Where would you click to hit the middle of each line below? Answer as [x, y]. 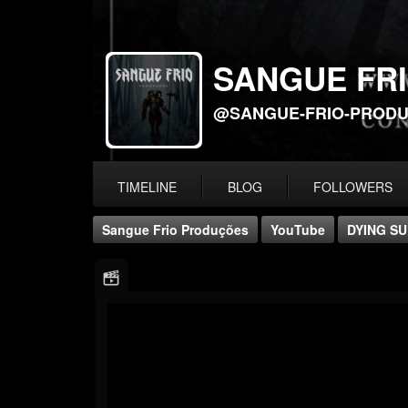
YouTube [298, 229]
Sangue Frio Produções [175, 229]
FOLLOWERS [353, 186]
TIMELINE [147, 186]
